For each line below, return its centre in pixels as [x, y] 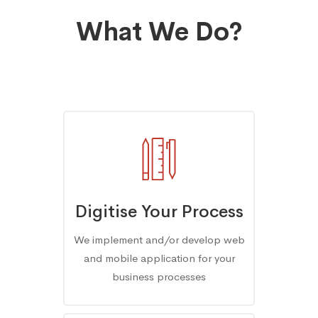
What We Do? [159, 32]
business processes [159, 276]
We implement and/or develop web [159, 240]
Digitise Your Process [159, 212]
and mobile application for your [159, 258]
